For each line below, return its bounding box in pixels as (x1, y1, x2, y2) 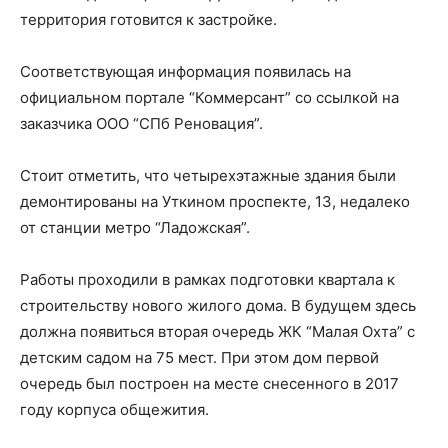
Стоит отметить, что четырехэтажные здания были (20, 166, 396, 185)
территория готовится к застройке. (20, 10, 277, 29)
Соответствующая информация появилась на (20, 62, 351, 81)
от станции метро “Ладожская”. (20, 218, 250, 237)
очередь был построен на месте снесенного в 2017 (20, 374, 399, 393)
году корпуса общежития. (20, 400, 209, 419)
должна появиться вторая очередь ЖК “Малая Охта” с (20, 322, 415, 341)
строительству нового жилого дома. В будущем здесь (20, 296, 416, 315)
